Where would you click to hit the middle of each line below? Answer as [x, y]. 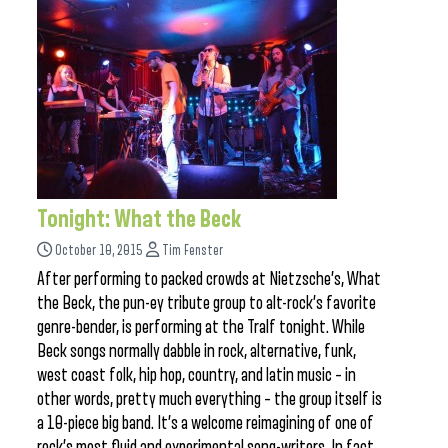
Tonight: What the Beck [139, 219]
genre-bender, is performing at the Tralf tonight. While [201, 327]
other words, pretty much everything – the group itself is [209, 399]
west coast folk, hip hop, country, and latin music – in [196, 375]
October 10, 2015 [99, 250]
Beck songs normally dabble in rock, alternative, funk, [196, 351]
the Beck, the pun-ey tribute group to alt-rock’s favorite [206, 303]
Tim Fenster [192, 250]
